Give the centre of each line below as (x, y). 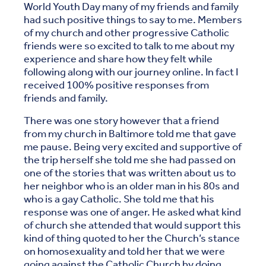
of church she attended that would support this (132, 225)
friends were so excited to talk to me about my (129, 46)
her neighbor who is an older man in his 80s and (132, 186)
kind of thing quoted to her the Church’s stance (132, 238)
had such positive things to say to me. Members (133, 20)
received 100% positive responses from (116, 85)
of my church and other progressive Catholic (126, 33)
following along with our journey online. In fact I (131, 72)
